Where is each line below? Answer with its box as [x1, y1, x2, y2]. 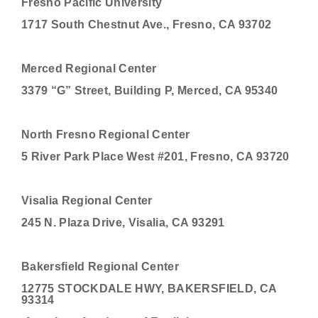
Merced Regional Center [21, 62, 157, 75]
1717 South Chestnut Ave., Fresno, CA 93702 [21, 18, 272, 31]
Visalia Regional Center [21, 194, 153, 207]
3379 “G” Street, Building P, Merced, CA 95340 [21, 84, 278, 97]
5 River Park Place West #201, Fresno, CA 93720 [21, 150, 290, 163]
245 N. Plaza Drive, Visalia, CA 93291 [21, 216, 225, 229]
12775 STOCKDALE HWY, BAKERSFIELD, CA [21, 283, 277, 295]
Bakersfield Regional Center [21, 261, 180, 273]
